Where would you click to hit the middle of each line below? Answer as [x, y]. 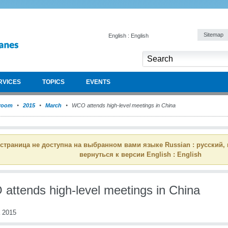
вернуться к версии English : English [140, 154]
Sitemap [214, 35]
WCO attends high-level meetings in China [123, 105]
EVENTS [98, 82]
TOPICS [53, 82]
